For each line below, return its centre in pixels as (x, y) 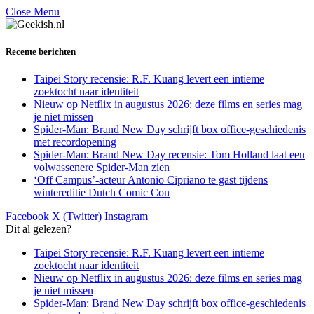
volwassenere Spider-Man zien (102, 168)
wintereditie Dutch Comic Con (102, 193)
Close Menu (33, 12)
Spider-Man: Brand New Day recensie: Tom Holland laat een (169, 155)
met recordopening (75, 142)
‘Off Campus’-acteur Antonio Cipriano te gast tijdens (151, 180)
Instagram (126, 217)
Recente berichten (41, 52)
